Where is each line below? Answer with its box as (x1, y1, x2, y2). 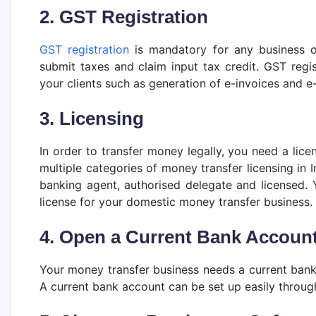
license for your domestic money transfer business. (39, 195, 312, 209)
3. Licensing (39, 108, 144, 129)
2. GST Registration (39, 6, 208, 28)
